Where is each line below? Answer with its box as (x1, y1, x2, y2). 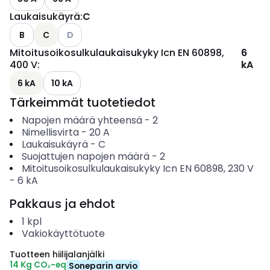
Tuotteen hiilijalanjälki (10, 248, 104, 260)
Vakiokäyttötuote (21, 227, 105, 240)
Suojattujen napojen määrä (21, 149, 149, 163)
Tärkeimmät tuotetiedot (10, 94, 155, 111)
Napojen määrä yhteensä (21, 113, 142, 127)
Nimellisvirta (21, 125, 79, 139)
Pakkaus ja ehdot (10, 195, 115, 212)
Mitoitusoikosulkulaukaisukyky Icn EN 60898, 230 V (21, 162, 254, 175)
